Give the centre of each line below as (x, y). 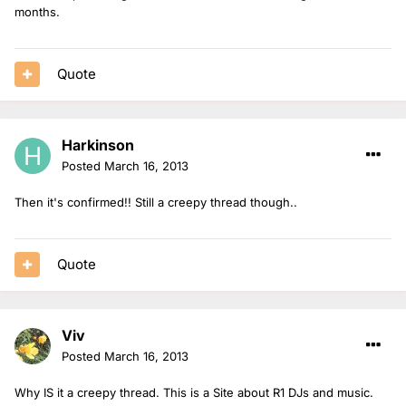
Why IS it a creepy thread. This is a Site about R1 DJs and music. (194, 392)
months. (37, 11)
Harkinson (98, 145)
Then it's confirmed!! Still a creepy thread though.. (156, 202)
